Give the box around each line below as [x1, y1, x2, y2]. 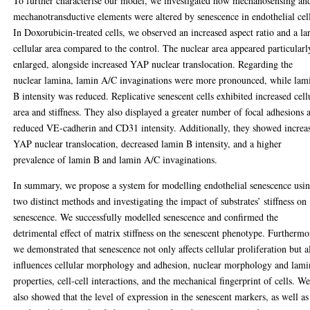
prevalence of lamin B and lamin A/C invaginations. [13, 153, 218, 166]
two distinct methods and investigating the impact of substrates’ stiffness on [13, 194, 307, 208]
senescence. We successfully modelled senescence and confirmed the [13, 210, 279, 224]
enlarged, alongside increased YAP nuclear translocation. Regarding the [13, 57, 293, 71]
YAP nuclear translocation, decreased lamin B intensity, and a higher [13, 137, 282, 150]
